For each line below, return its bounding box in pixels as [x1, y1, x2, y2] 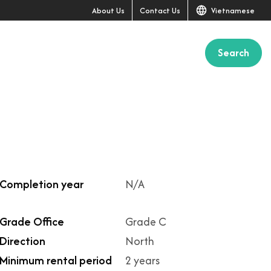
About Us [92, 4, 125, 16]
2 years [125, 252, 160, 269]
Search [218, 45, 249, 60]
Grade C [125, 214, 166, 230]
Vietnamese [207, 4, 255, 16]
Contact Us [140, 4, 180, 16]
